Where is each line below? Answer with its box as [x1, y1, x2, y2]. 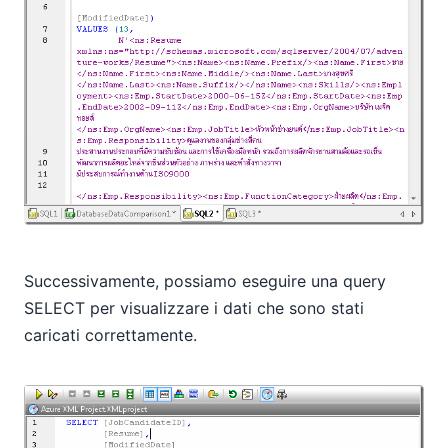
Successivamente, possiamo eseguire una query [24, 271, 386, 292]
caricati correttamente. [24, 325, 197, 346]
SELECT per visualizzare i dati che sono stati [24, 298, 364, 319]
